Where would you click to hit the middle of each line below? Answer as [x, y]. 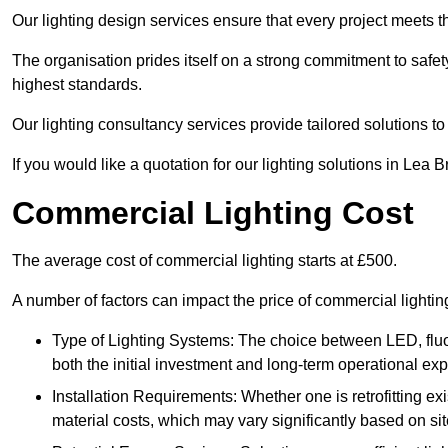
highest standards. [77, 85]
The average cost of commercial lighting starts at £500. [204, 261]
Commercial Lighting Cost [213, 213]
